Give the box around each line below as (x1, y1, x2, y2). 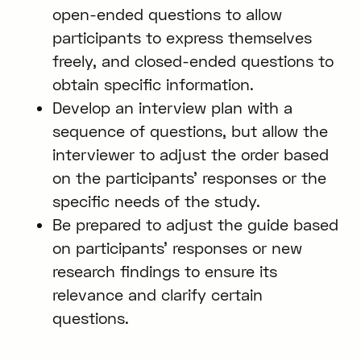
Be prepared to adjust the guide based (52, 214, 338, 234)
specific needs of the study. (52, 191, 260, 210)
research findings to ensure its (52, 261, 277, 280)
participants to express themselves (52, 27, 312, 47)
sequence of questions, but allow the (52, 121, 328, 140)
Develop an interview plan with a (52, 98, 293, 117)
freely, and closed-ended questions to (52, 51, 334, 70)
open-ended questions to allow (52, 4, 282, 23)
